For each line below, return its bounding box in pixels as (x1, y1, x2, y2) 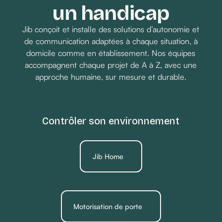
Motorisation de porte (73, 202, 143, 211)
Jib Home (92, 152, 123, 161)
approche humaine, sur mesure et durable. (35, 71, 187, 82)
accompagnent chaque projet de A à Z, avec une (25, 59, 197, 70)
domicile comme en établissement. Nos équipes (26, 48, 196, 58)
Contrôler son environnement (42, 114, 180, 127)
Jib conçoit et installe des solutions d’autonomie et (22, 24, 200, 34)
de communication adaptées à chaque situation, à (24, 36, 198, 46)
